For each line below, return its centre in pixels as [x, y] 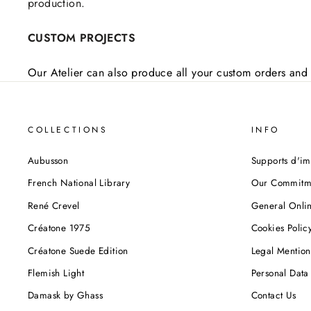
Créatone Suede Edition [78, 250]
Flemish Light [56, 272]
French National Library [79, 183]
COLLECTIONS [68, 130]
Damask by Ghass [65, 295]
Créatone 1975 [59, 228]
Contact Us [274, 295]
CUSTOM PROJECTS [82, 38]
